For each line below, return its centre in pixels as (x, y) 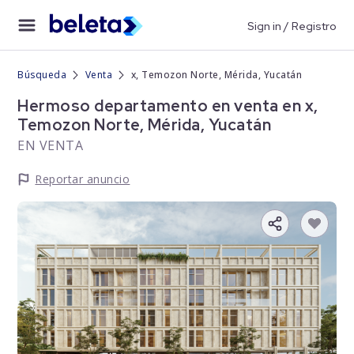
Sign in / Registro (292, 26)
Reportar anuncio (83, 179)
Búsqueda (42, 75)
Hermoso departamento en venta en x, (168, 106)
